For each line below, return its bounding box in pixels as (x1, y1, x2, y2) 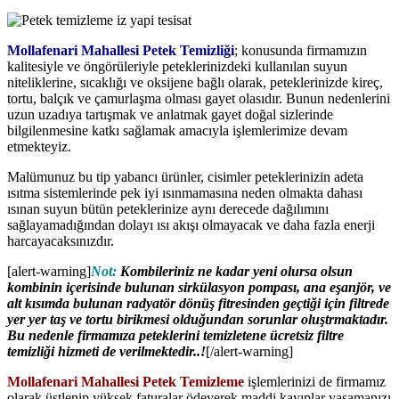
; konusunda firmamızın (234, 43, 367, 58)
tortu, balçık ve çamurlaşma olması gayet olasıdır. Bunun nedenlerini (7, 91, 390, 106)
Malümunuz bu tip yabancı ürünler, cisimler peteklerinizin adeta (7, 169, 363, 184)
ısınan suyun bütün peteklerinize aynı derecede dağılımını (7, 201, 329, 216)
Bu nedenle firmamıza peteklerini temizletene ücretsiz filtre (7, 328, 344, 343)
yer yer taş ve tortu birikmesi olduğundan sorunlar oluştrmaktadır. (7, 312, 388, 327)
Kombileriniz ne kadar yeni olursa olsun (120, 264, 353, 279)
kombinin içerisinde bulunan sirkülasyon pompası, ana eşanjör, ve (7, 280, 391, 295)
